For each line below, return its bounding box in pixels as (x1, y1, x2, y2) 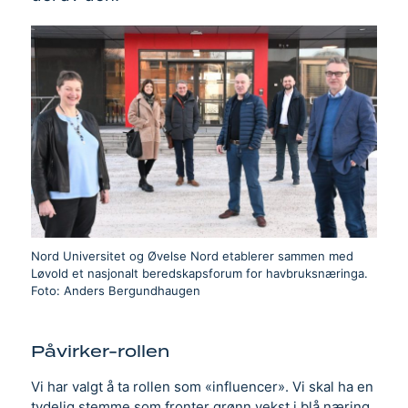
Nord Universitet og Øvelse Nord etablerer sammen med (30, 248, 353, 263)
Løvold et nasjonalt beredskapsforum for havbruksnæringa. (30, 265, 368, 280)
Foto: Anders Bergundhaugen (30, 282, 200, 298)
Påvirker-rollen (30, 340, 169, 362)
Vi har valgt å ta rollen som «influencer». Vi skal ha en (30, 377, 373, 395)
